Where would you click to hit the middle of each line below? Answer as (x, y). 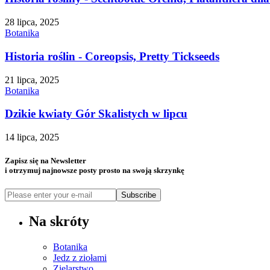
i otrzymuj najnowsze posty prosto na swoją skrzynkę (95, 171)
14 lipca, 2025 (32, 137)
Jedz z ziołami (80, 258)
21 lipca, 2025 (32, 80)
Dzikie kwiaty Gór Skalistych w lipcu (96, 114)
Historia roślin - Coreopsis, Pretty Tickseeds (112, 56)
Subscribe (139, 195)
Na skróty (59, 221)
